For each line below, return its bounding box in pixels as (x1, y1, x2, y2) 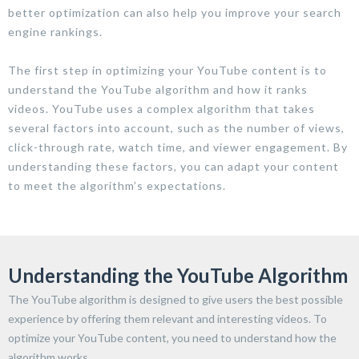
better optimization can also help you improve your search (8, 5, 341, 19)
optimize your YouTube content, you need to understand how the (8, 330, 337, 345)
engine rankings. (8, 24, 103, 38)
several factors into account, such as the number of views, (8, 120, 345, 135)
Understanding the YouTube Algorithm (8, 263, 348, 287)
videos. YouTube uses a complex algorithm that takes (8, 101, 315, 115)
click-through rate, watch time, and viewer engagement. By (8, 139, 348, 154)
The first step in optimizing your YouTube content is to (8, 63, 327, 77)
